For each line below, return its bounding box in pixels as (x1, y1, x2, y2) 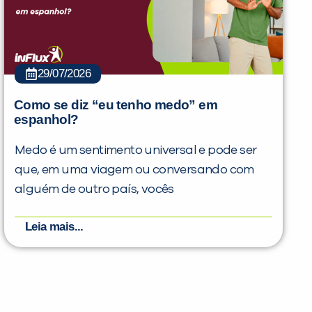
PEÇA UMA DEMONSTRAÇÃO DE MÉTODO (61, 241, 247, 256)
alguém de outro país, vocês (15, 182, 174, 196)
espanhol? (14, 111, 79, 127)
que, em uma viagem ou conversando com (15, 163, 254, 176)
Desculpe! (125, 292, 182, 304)
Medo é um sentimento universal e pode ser (15, 143, 257, 157)
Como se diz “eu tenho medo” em (14, 97, 217, 112)
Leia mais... (25, 219, 84, 233)
